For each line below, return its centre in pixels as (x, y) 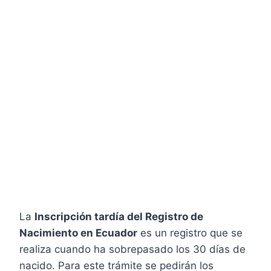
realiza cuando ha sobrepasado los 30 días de (132, 249)
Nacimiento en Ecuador (78, 233)
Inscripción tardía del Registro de (119, 216)
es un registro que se (190, 233)
